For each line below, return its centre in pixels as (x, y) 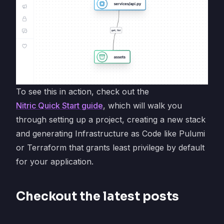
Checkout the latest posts (97, 197)
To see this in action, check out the (82, 92)
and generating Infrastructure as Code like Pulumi (110, 134)
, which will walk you (142, 106)
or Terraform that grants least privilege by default (110, 148)
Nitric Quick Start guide (59, 106)
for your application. (55, 162)
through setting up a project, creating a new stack (111, 120)
